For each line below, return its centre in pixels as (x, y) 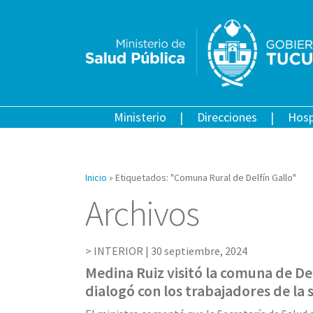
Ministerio (140, 117)
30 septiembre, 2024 (199, 250)
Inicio (96, 177)
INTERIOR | (122, 250)
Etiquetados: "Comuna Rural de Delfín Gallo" (206, 177)
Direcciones (227, 117)
